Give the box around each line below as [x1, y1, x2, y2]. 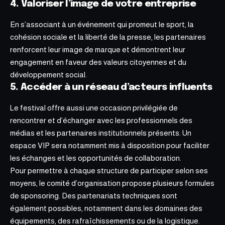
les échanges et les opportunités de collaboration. [10, 154, 181, 163]
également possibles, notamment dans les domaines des [10, 204, 202, 213]
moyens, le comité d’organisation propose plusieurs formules [10, 179, 214, 188]
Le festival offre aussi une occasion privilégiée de [10, 103, 178, 113]
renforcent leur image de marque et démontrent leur [10, 45, 185, 54]
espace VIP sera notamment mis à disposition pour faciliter [10, 141, 209, 150]
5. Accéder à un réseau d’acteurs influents [10, 82, 212, 92]
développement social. [10, 70, 87, 79]
